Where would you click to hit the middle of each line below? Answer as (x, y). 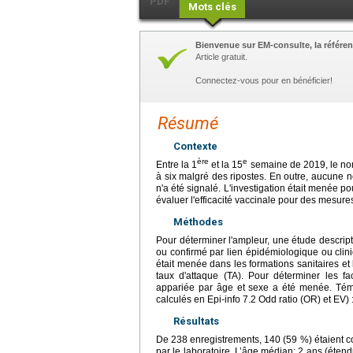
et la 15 (226, 164)
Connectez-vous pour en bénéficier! (264, 80)
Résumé (188, 123)
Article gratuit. (221, 56)
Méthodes (198, 221)
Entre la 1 (177, 164)
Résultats (196, 321)
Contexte (195, 146)
